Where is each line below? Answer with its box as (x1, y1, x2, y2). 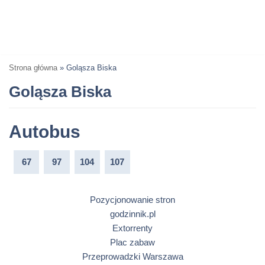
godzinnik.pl (109, 209, 156, 219)
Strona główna (9, 63, 57, 72)
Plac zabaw (110, 237, 155, 248)
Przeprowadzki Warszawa (82, 251, 183, 262)
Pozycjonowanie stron (90, 195, 175, 205)
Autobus (9, 121, 80, 141)
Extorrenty (112, 223, 153, 234)
